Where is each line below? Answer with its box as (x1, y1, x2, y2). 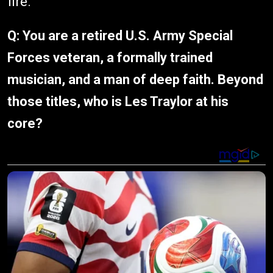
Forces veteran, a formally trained (7, 50, 213, 65)
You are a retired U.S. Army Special (23, 28, 233, 43)
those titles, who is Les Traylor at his (7, 94, 229, 109)
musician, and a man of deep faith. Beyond (7, 72, 263, 87)
